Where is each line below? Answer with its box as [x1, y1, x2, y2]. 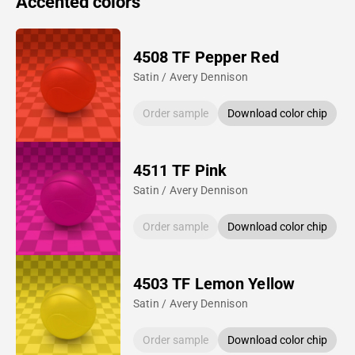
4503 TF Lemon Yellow [132, 273, 296, 293]
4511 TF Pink [132, 160, 227, 180]
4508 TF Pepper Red [132, 47, 280, 67]
